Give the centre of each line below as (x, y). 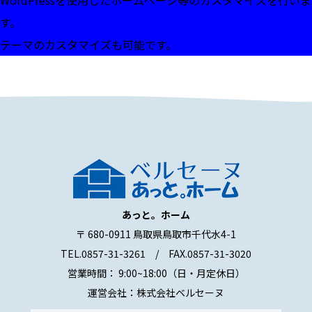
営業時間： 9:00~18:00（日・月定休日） (156, 273)
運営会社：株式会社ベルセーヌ (156, 292)
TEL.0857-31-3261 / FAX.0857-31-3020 (156, 253)
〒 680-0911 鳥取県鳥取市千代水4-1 (156, 234)
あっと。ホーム (156, 214)
